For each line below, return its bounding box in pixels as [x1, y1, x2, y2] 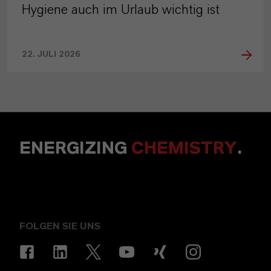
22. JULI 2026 [22, 50, 80, 59]
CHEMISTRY [131, 140, 237, 158]
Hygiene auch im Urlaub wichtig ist [22, 3, 220, 17]
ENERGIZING [19, 140, 131, 158]
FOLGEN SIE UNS [19, 221, 100, 232]
